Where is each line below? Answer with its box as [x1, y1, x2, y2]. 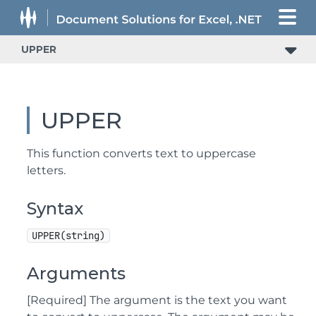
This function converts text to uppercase [27, 147, 256, 160]
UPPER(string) [32, 229, 105, 242]
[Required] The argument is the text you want [27, 293, 287, 307]
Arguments [27, 263, 126, 284]
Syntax [27, 198, 83, 219]
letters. [27, 164, 66, 177]
